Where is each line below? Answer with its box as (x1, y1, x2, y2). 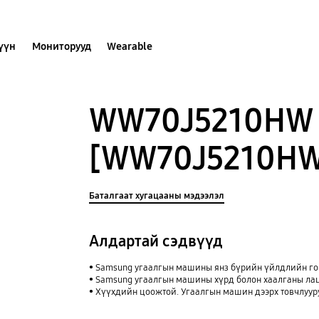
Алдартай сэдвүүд (89, 231, 224, 251)
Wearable (107, 39, 153, 53)
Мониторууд (31, 39, 91, 53)
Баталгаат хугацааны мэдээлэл (89, 189, 225, 202)
